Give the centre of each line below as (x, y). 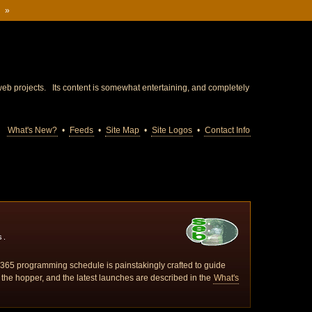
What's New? (32, 130)
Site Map (122, 130)
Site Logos (172, 130)
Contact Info (227, 130)
